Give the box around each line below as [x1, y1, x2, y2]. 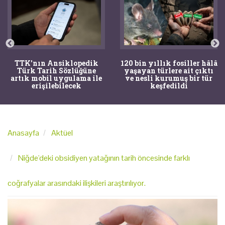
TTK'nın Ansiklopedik [14, 58, 98, 68]
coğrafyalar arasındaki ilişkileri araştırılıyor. [8, 177, 146, 188]
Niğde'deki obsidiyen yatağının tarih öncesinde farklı [18, 152, 190, 163]
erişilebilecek [31, 80, 81, 90]
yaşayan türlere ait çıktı [124, 65, 213, 75]
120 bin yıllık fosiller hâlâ [120, 58, 217, 68]
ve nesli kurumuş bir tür [125, 73, 212, 83]
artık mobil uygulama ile [11, 73, 102, 83]
